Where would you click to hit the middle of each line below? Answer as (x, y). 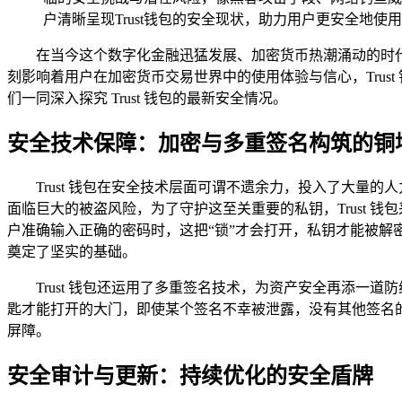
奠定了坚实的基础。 (72, 251)
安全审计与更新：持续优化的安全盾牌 (190, 376)
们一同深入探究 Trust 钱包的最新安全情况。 (147, 98)
